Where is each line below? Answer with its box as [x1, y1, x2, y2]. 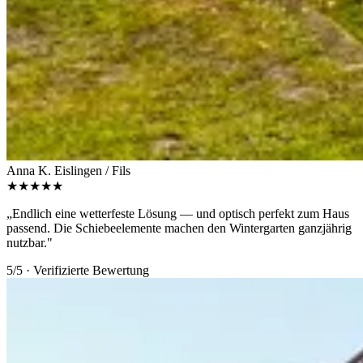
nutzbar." [6, 236, 53, 250]
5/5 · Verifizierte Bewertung [6, 263, 149, 278]
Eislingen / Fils [54, 164, 130, 178]
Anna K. [6, 164, 51, 178]
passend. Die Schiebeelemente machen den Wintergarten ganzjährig [6, 221, 352, 236]
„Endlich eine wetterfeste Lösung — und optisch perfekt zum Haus [6, 207, 349, 221]
